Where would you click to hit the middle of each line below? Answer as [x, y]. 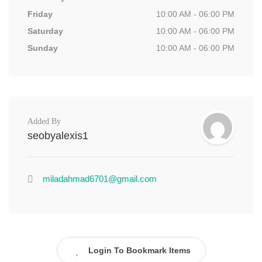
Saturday [45, 31]
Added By [44, 121]
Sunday [43, 48]
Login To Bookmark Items [139, 250]
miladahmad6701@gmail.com [100, 179]
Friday [40, 14]
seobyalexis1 [58, 136]
